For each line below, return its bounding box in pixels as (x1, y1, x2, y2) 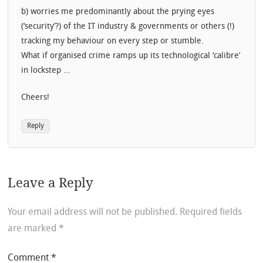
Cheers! (21, 93, 50, 103)
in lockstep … (21, 66, 70, 75)
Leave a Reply (8, 174, 93, 190)
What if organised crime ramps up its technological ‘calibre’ (21, 51, 241, 60)
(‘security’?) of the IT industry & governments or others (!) (21, 22, 235, 31)
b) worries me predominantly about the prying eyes (21, 7, 215, 16)
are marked (8, 224, 59, 234)
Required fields (180, 207, 242, 217)
